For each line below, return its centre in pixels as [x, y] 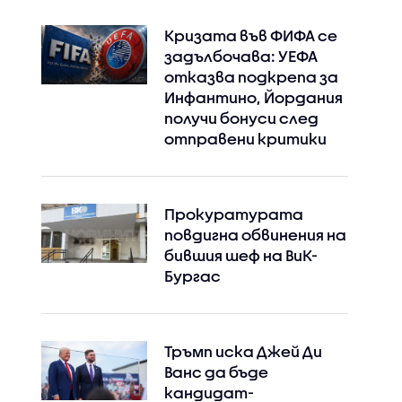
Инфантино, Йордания [253, 97]
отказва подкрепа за [251, 77]
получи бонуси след [241, 118]
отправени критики [245, 139]
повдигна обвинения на [255, 235]
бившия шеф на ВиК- [240, 255]
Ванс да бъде [216, 372]
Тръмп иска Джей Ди [243, 351]
